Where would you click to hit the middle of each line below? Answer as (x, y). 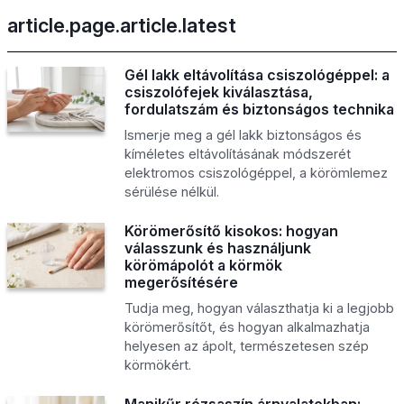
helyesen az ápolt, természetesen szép (246, 345)
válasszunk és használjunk (217, 248)
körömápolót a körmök (203, 265)
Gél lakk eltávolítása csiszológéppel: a (257, 74)
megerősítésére (181, 282)
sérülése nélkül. (171, 191)
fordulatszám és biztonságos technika (259, 109)
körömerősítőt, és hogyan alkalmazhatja (247, 326)
